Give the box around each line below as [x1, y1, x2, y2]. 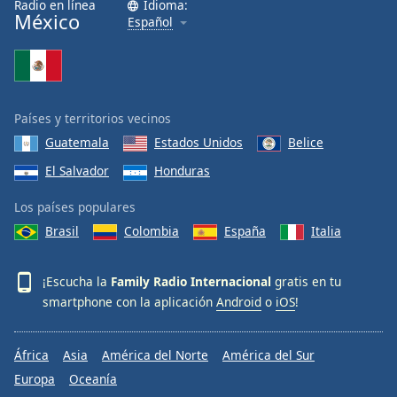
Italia [311, 222, 341, 239]
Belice [288, 133, 323, 151]
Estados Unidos [154, 133, 243, 151]
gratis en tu [271, 272, 341, 290]
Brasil [45, 222, 79, 239]
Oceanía [69, 370, 117, 387]
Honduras [154, 162, 210, 180]
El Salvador [45, 162, 109, 180]
